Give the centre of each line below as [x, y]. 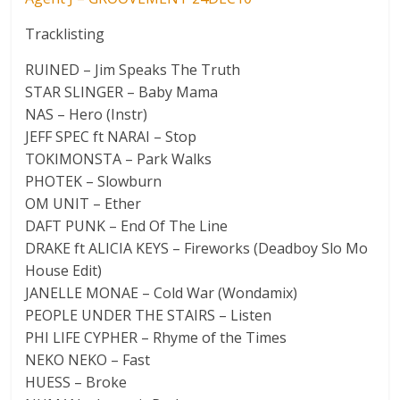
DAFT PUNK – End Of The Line [127, 225]
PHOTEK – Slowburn [94, 181]
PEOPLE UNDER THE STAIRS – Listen [149, 315]
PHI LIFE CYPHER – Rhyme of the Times [156, 337]
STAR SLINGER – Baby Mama [122, 92]
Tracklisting [65, 33]
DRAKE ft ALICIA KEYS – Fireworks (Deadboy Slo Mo [197, 248]
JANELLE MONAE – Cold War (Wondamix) [162, 292]
